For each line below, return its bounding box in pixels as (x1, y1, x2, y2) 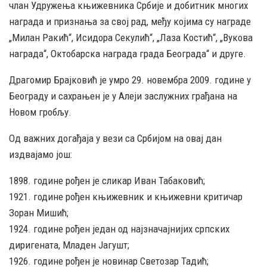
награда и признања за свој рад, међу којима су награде (9, 15, 251, 27)
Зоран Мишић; (9, 206, 69, 219)
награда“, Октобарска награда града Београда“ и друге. (9, 47, 246, 60)
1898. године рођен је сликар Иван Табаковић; (9, 174, 205, 187)
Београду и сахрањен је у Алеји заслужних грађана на (9, 89, 237, 102)
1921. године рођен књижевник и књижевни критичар (9, 190, 243, 203)
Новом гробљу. (9, 105, 72, 118)
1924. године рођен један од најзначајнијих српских (9, 222, 229, 235)
